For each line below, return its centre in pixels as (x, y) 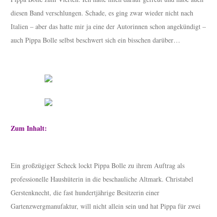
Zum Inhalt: (29, 128)
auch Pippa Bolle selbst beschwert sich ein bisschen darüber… (96, 40)
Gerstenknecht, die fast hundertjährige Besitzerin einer (85, 193)
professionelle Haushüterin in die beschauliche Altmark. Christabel (102, 179)
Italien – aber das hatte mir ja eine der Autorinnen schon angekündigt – (108, 27)
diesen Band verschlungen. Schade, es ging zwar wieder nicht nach (102, 13)
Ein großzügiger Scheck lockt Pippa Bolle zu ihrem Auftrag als (98, 166)
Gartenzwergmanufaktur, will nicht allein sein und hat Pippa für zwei (106, 206)
